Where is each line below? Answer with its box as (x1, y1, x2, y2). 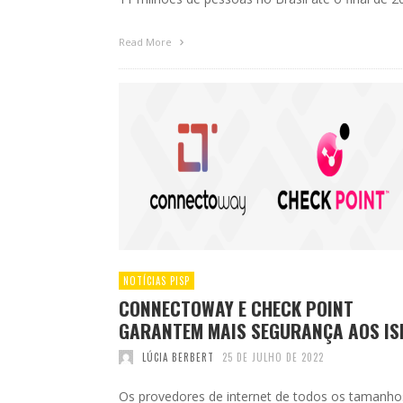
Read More (119, 34, 175, 49)
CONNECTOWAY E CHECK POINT (119, 293, 354, 322)
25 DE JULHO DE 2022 (222, 349, 324, 364)
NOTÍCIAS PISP (123, 273, 190, 288)
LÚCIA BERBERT (141, 349, 214, 364)
